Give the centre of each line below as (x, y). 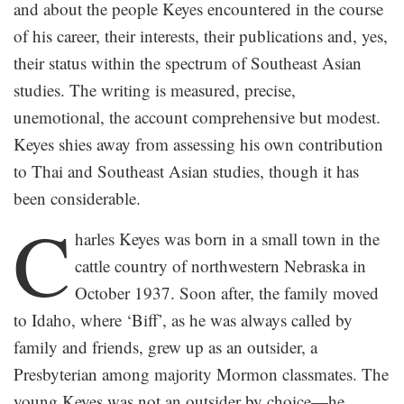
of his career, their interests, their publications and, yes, (201, 36)
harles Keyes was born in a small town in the (227, 239)
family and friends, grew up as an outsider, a (165, 347)
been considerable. (77, 198)
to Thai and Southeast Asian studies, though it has (186, 171)
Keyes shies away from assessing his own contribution (198, 144)
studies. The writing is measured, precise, (155, 90)
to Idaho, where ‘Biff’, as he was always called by (183, 320)
